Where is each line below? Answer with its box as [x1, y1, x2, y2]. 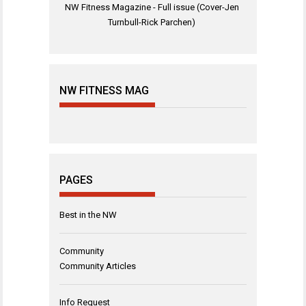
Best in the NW [59, 209, 117, 220]
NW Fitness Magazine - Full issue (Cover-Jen [64, 2, 239, 13]
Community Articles [59, 260, 136, 271]
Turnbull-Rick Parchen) [108, 17, 195, 28]
